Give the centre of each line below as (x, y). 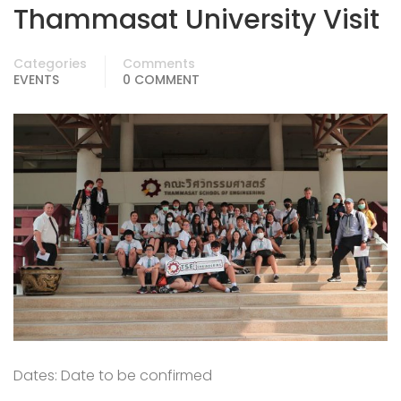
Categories (50, 64)
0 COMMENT (161, 80)
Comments (159, 64)
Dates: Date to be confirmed (113, 375)
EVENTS (36, 80)
